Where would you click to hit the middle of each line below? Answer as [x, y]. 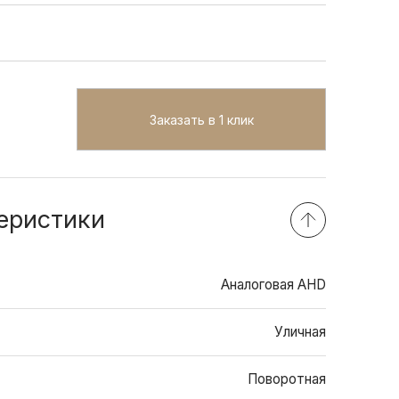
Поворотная [287, 379]
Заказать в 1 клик [201, 119]
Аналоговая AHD [273, 285]
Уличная [300, 332]
